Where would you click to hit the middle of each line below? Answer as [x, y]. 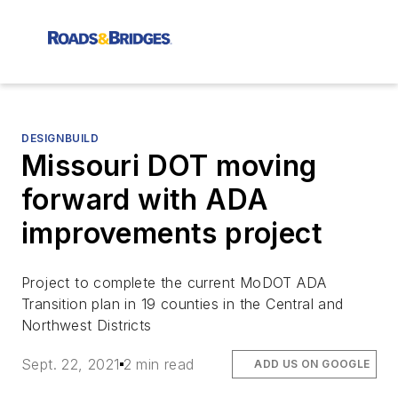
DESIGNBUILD [60, 138]
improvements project [172, 233]
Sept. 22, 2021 [71, 365]
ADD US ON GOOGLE [312, 364]
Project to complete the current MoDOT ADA [174, 283]
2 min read [159, 365]
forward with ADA [145, 199]
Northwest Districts [87, 325]
